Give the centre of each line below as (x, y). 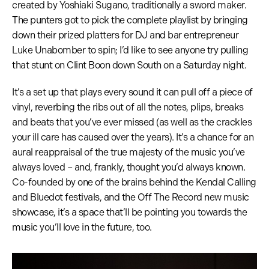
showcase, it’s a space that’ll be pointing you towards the (129, 213)
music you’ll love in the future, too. (82, 228)
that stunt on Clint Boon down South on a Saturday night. (129, 65)
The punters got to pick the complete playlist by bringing (130, 20)
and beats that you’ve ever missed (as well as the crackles (132, 122)
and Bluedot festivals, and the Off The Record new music (131, 198)
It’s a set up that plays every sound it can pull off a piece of (132, 92)
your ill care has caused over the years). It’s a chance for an (133, 138)
